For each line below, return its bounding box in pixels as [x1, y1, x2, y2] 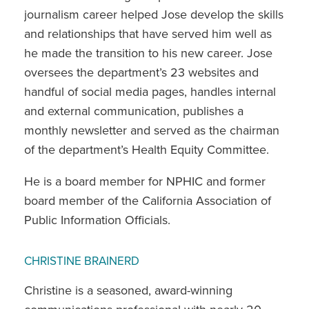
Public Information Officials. [24, 212, 170, 228]
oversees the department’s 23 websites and [24, 64, 259, 80]
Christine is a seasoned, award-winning [24, 282, 232, 298]
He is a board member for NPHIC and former [24, 173, 266, 189]
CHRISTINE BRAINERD [24, 253, 139, 268]
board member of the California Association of [24, 192, 271, 208]
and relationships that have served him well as [24, 26, 272, 41]
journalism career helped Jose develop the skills [24, 6, 283, 22]
